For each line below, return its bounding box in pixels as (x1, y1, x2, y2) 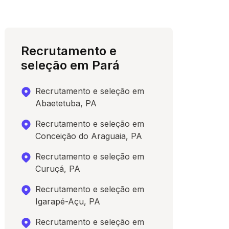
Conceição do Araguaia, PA (35, 131, 143, 141)
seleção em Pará (21, 58, 120, 73)
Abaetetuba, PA (35, 98, 97, 108)
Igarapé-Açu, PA (35, 196, 101, 207)
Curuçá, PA (35, 164, 81, 174)
